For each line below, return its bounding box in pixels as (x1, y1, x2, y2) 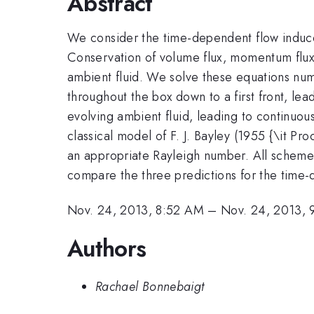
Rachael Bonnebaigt (95, 278, 205, 296)
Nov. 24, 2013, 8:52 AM (67, 201, 204, 220)
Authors (67, 231, 146, 265)
